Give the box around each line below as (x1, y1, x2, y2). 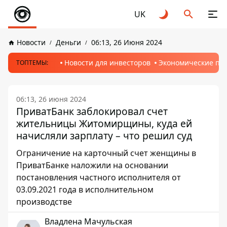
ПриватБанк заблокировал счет (16, 104, 168, 118)
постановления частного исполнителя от (16, 172, 181, 183)
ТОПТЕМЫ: (16, 58, 48, 67)
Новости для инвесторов (64, 58, 150, 67)
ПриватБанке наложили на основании (16, 160, 168, 171)
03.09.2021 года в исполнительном (16, 184, 154, 195)
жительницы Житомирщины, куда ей (16, 117, 192, 130)
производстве (16, 196, 72, 207)
